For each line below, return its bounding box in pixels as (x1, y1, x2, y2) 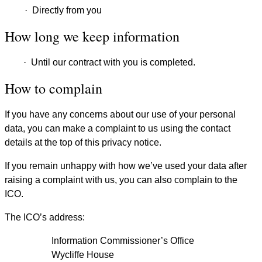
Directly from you (32, 5, 102, 15)
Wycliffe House (51, 249, 114, 260)
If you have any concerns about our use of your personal (5, 109, 236, 119)
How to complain (5, 78, 102, 98)
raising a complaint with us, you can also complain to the (5, 174, 237, 185)
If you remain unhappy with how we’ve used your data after (5, 160, 247, 171)
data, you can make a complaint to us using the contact (5, 123, 230, 133)
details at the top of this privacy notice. (5, 137, 161, 147)
